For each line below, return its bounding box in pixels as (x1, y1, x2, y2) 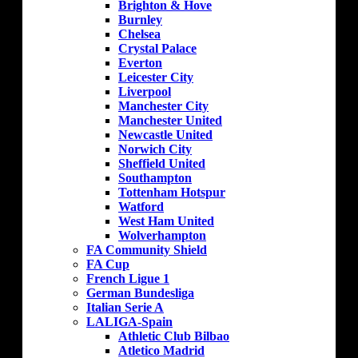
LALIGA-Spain (86, 315, 173, 329)
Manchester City (118, 99, 209, 113)
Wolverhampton (118, 229, 206, 243)
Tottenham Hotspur (118, 185, 225, 200)
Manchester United (118, 113, 222, 128)
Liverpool (118, 85, 171, 99)
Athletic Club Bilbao (118, 329, 229, 344)
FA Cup (86, 257, 129, 272)
